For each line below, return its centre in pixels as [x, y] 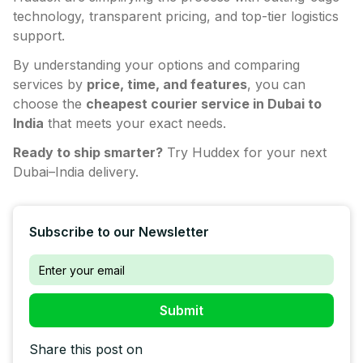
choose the [49, 104]
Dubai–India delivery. [76, 172]
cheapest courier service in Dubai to [204, 104]
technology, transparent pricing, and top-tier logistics [176, 17]
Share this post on [86, 350]
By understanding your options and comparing [156, 65]
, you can [276, 85]
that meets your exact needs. [135, 124]
